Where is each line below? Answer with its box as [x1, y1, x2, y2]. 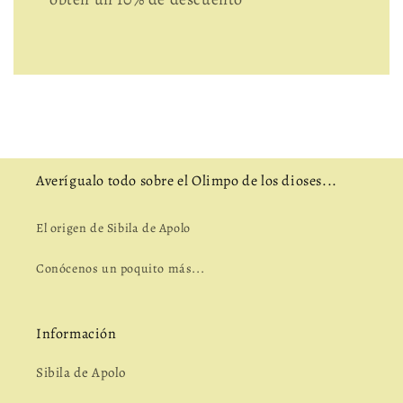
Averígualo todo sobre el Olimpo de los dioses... [36, 171, 337, 191]
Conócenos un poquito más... [36, 260, 205, 277]
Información [36, 324, 117, 344]
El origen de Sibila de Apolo [36, 219, 191, 237]
